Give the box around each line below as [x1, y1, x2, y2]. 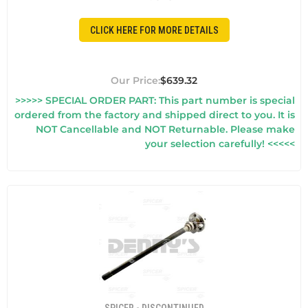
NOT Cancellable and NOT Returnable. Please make [36, 123, 295, 136]
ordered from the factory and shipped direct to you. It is [14, 109, 295, 122]
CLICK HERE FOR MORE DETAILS [89, 24, 219, 36]
